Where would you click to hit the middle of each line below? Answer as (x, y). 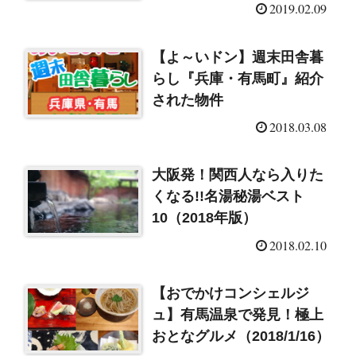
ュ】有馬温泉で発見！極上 (238, 314)
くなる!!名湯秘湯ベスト (228, 197)
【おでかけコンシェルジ (231, 293)
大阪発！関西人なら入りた (238, 175)
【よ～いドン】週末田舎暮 (238, 57)
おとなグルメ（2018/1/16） (241, 336)
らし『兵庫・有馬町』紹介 (238, 78)
